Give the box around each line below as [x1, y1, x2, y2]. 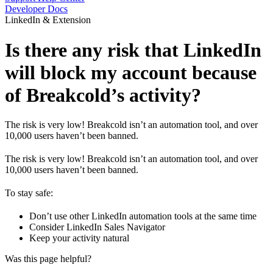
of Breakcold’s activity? [5, 83, 201, 106]
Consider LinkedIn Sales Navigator [29, 222, 165, 233]
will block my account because [5, 61, 257, 83]
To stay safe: [5, 188, 53, 199]
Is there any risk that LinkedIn [5, 38, 261, 61]
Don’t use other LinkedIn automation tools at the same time [29, 211, 257, 222]
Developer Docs [5, 4, 68, 15]
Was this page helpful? [5, 253, 91, 264]
